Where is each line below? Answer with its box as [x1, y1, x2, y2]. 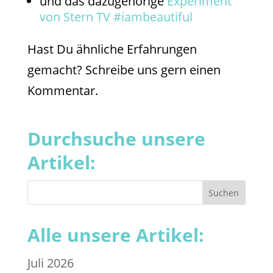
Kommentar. [27, 82, 98, 99]
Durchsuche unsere [27, 126, 205, 152]
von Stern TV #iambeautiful [39, 9, 193, 26]
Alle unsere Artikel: [27, 222, 204, 248]
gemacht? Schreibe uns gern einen [27, 62, 221, 79]
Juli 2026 [27, 255, 74, 272]
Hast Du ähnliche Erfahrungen [27, 41, 197, 58]
